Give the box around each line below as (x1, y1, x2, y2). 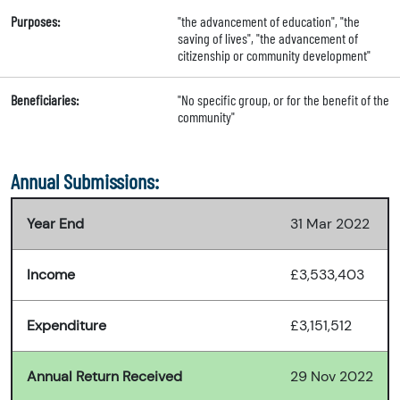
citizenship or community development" (177, 46, 371, 64)
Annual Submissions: (11, 168, 159, 195)
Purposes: (11, 12, 60, 30)
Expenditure (27, 316, 106, 336)
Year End (27, 214, 84, 234)
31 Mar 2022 (290, 214, 370, 234)
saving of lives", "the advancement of (177, 29, 358, 47)
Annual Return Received (27, 367, 182, 387)
